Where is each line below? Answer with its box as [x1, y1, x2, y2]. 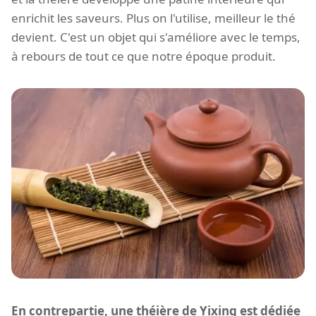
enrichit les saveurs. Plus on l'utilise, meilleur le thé [11, 9, 296, 26]
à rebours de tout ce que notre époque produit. [11, 47, 276, 64]
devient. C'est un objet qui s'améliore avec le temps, [11, 28, 300, 45]
